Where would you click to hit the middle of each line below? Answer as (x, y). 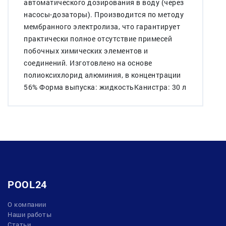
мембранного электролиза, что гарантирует (102, 26)
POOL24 (27, 184)
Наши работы (30, 214)
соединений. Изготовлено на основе (88, 63)
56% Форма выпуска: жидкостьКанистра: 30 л (105, 87)
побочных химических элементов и (86, 50)
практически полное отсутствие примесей (98, 38)
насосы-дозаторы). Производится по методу (104, 14)
